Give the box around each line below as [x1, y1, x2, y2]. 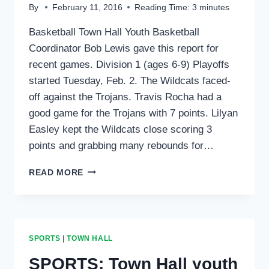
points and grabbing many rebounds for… [29, 139, 214, 151]
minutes [199, 2, 230, 12]
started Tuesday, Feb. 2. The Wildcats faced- [29, 74, 231, 86]
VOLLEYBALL [83, 228, 144, 237]
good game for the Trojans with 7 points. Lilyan [29, 107, 238, 119]
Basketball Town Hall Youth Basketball [29, 26, 199, 38]
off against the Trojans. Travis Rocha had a [29, 91, 222, 103]
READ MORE [29, 168, 84, 177]
